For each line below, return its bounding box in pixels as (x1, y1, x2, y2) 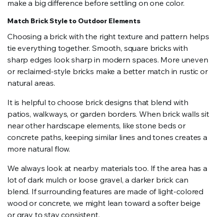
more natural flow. (7, 144, 71, 154)
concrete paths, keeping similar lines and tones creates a (7, 132, 207, 142)
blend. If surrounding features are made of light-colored (7, 186, 204, 196)
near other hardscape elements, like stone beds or (7, 121, 186, 130)
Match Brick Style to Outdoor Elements (7, 16, 140, 25)
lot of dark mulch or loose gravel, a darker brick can (7, 175, 188, 185)
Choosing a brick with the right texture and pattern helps (7, 31, 209, 41)
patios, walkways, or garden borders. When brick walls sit (7, 109, 209, 119)
